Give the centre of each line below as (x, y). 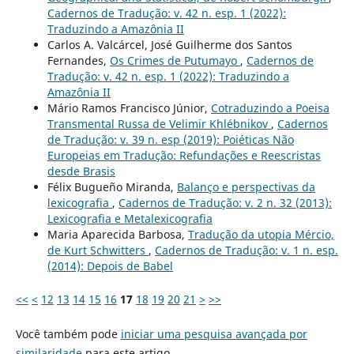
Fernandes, (78, 61)
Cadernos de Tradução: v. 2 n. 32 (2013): (225, 203)
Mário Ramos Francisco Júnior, (129, 108)
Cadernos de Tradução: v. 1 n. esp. (246, 250)
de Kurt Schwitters (98, 250)
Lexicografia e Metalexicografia (130, 219)
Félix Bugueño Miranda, (112, 187)
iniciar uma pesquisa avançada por (214, 334)
